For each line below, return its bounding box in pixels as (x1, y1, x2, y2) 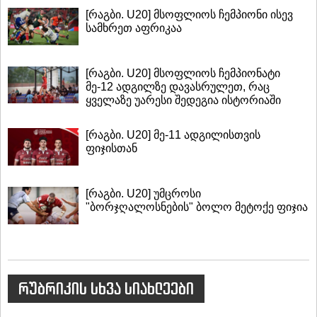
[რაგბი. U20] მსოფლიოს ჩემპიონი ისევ (86, 8, 293, 21)
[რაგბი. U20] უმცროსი (86, 188, 201, 200)
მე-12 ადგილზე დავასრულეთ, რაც (86, 80, 270, 93)
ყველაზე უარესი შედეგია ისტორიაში (86, 93, 281, 106)
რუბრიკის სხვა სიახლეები (18, 277, 194, 299)
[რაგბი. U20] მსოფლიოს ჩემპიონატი (86, 67, 280, 79)
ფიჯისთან (86, 142, 137, 154)
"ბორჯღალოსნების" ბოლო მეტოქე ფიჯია (86, 201, 308, 214)
